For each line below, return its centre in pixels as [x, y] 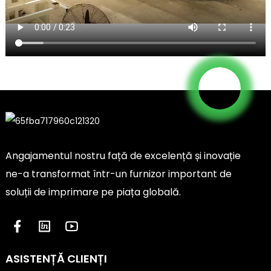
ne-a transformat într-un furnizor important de [118, 174]
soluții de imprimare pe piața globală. [93, 192]
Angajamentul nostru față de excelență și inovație [123, 155]
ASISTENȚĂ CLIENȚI [56, 258]
